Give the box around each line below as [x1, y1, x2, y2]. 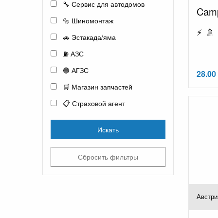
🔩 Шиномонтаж [61, 15, 113, 25]
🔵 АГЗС [61, 65, 89, 75]
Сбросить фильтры [78, 151, 138, 162]
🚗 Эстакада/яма [61, 32, 116, 42]
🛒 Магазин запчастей [61, 81, 132, 91]
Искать [97, 124, 119, 134]
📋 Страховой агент [61, 98, 125, 108]
